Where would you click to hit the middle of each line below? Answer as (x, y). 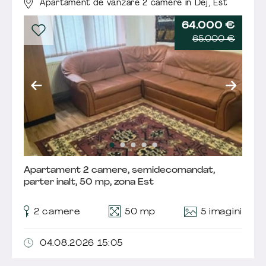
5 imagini (221, 213)
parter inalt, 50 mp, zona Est (89, 183)
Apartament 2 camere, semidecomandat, (119, 171)
